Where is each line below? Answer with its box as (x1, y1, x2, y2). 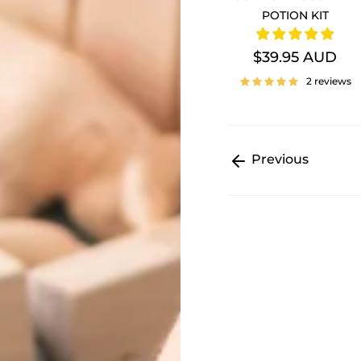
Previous (248, 151, 309, 168)
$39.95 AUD (253, 48, 337, 66)
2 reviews (305, 75, 351, 88)
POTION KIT (261, 7, 329, 23)
